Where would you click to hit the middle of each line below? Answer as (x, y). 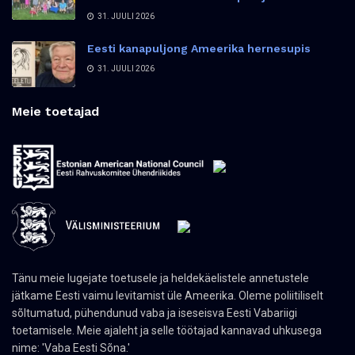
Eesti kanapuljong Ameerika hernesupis (199, 49)
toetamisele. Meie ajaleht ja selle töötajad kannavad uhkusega (167, 330)
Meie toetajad (55, 111)
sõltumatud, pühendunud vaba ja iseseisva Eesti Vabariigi (155, 313)
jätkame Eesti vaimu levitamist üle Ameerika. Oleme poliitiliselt (168, 295)
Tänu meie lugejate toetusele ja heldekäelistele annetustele (160, 278)
